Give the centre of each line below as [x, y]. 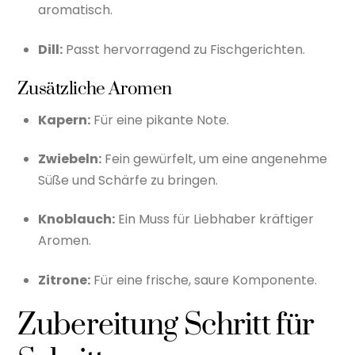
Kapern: [64, 120]
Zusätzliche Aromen [95, 90]
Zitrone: [64, 280]
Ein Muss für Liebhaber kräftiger [214, 219]
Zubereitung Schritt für [166, 326]
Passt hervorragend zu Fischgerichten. [184, 49]
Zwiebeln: [70, 158]
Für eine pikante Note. [160, 120]
